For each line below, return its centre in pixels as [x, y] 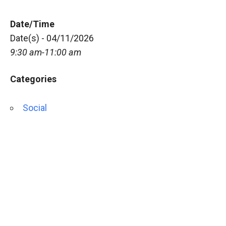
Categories [33, 79]
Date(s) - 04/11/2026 [52, 38]
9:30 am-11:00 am [46, 52]
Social [35, 108]
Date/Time [32, 24]
